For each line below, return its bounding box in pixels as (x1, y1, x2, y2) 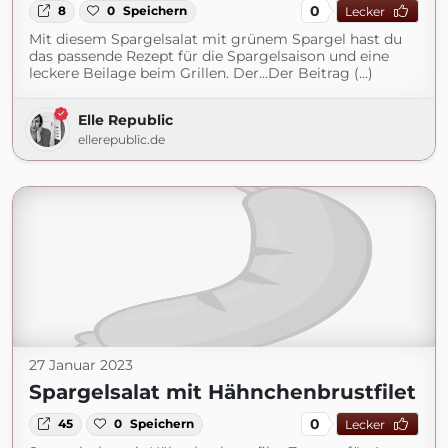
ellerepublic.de (78, 132, 165, 148)
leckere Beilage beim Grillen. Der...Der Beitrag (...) (29, 64, 373, 83)
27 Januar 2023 (29, 356, 133, 375)
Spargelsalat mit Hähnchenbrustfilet (29, 380, 416, 405)
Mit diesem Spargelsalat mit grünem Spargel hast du (29, 30, 402, 49)
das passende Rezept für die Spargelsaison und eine (29, 47, 389, 66)
